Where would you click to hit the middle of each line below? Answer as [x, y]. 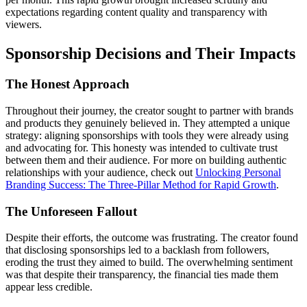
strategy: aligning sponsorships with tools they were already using [147, 135]
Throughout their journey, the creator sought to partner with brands [149, 110]
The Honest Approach [67, 84]
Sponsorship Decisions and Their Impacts [150, 54]
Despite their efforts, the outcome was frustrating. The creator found [152, 238]
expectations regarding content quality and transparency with [136, 12]
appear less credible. [49, 287]
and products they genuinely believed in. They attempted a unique [148, 123]
